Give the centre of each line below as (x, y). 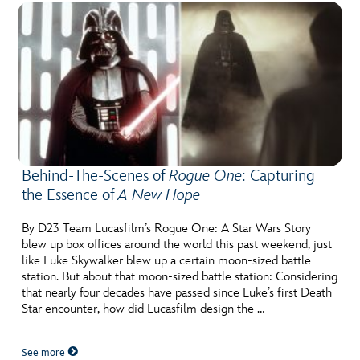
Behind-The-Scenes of (96, 176)
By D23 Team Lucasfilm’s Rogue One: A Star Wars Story (167, 229)
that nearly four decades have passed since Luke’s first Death (177, 293)
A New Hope (160, 196)
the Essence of (70, 196)
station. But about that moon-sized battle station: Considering (180, 277)
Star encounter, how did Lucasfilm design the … (143, 309)
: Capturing (279, 176)
